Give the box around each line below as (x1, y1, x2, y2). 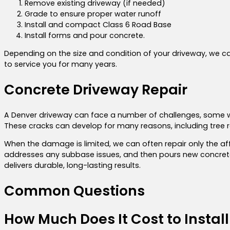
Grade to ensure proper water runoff (25, 9, 161, 20)
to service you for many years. (4, 59, 117, 70)
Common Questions (4, 181, 145, 200)
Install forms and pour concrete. (25, 30, 145, 41)
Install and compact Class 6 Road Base (25, 20, 171, 30)
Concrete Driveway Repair (4, 80, 187, 100)
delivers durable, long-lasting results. (4, 160, 141, 170)
